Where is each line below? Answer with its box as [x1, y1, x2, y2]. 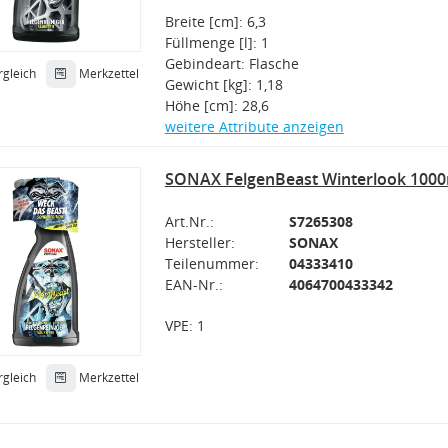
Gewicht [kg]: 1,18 [164, 74, 283, 94]
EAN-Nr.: [164, 274, 223, 294]
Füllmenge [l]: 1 [164, 32, 269, 52]
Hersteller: [164, 232, 235, 252]
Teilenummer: [164, 253, 259, 273]
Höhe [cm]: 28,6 [164, 95, 269, 115]
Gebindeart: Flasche [164, 53, 299, 73]
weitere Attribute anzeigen [164, 116, 344, 136]
